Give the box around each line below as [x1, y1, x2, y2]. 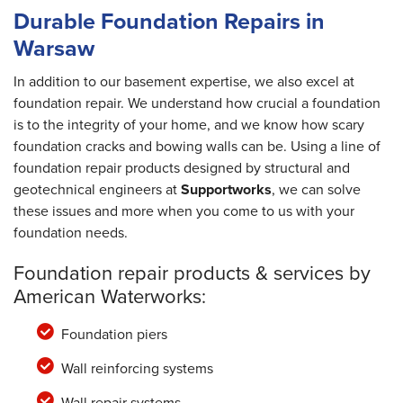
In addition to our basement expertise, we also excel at [13, 71, 354, 93]
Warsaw [13, 31, 94, 66]
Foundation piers [60, 324, 167, 345]
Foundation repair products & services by [13, 258, 371, 289]
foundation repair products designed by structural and [13, 157, 350, 179]
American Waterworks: [13, 282, 206, 312]
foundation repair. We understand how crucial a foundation [13, 93, 381, 114]
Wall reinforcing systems [60, 358, 213, 380]
